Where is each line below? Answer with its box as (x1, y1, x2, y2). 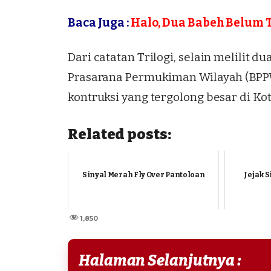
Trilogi (137, 50, 174, 64)
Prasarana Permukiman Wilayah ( (68, 70, 249, 84)
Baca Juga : (68, 16, 131, 30)
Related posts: (68, 125, 171, 143)
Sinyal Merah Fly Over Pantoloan (82, 171, 205, 180)
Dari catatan (68, 50, 137, 64)
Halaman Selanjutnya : (79, 251, 242, 270)
